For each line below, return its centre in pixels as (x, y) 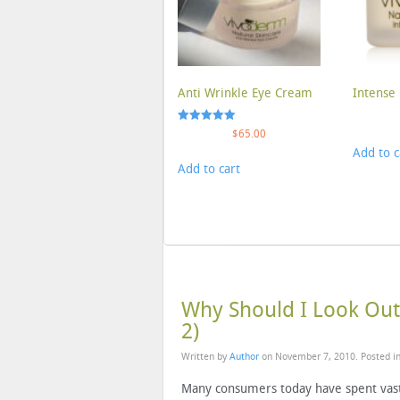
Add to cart (209, 170)
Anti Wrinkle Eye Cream (245, 94)
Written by (205, 356)
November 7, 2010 (315, 356)
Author (244, 356)
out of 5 (197, 152)
